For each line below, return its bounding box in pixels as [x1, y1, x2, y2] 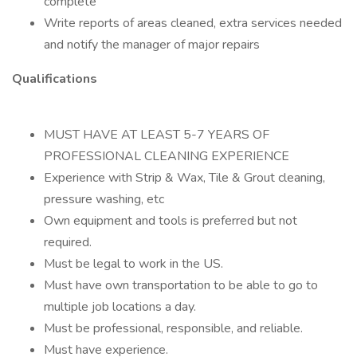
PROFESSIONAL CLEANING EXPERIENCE [44, 147, 289, 165]
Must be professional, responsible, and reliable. [44, 320, 303, 337]
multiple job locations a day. [44, 298, 196, 316]
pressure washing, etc [44, 190, 164, 208]
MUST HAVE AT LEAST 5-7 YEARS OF [44, 126, 269, 143]
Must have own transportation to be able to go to [44, 277, 318, 294]
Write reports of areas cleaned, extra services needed [44, 14, 342, 32]
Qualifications [12, 70, 97, 88]
